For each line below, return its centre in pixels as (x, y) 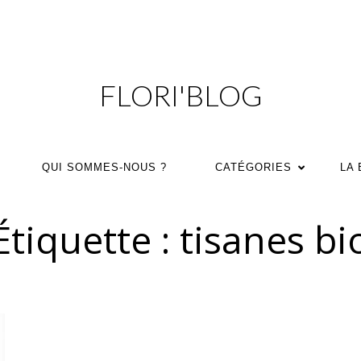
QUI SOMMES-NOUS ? (104, 167)
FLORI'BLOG (180, 95)
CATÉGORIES (253, 167)
